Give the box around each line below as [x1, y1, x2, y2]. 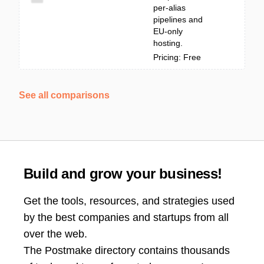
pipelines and [153, 15, 203, 24]
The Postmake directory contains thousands [24, 245, 230, 256]
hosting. [153, 38, 183, 48]
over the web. [24, 228, 87, 240]
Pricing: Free [153, 52, 201, 62]
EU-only [153, 27, 183, 36]
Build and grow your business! [24, 166, 222, 181]
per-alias [153, 3, 186, 12]
